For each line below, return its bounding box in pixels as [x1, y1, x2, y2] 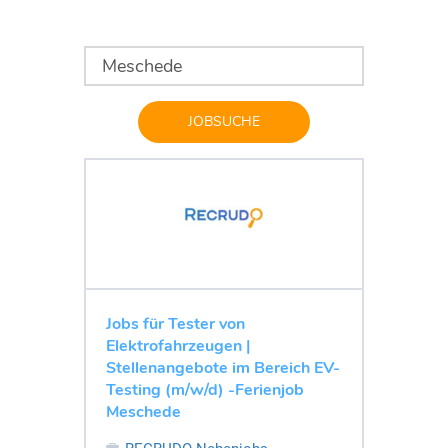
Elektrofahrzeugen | [106, 334, 250, 357]
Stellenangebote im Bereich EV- [106, 356, 340, 379]
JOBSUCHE [188, 111, 260, 131]
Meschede [106, 400, 181, 423]
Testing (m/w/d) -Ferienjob [106, 378, 304, 401]
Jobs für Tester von [106, 312, 245, 335]
